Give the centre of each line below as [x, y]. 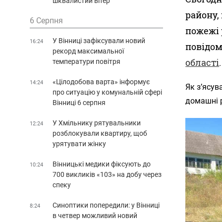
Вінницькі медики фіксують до [102, 164]
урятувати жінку [79, 143]
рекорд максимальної [88, 51]
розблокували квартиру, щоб [100, 133]
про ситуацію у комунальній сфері [107, 92]
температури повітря [86, 61]
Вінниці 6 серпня [79, 102]
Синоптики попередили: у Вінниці [106, 205]
